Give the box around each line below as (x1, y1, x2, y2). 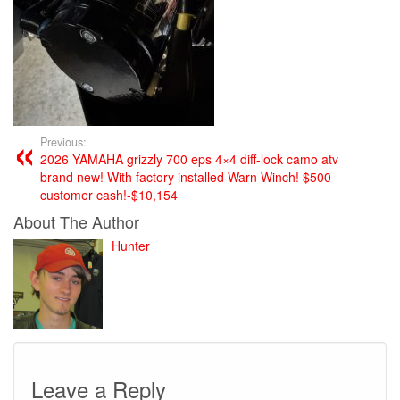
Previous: (40, 133, 87, 150)
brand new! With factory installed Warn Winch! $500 (40, 167, 331, 186)
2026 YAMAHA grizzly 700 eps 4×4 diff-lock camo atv (40, 149, 338, 168)
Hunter (112, 236, 150, 254)
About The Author (13, 209, 139, 233)
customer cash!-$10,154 (40, 185, 178, 204)
